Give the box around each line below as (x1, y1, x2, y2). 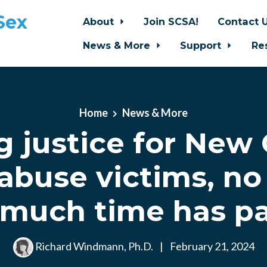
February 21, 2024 (167, 239, 254, 253)
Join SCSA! (144, 15, 199, 27)
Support (180, 39, 225, 51)
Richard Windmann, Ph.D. (33, 239, 155, 253)
